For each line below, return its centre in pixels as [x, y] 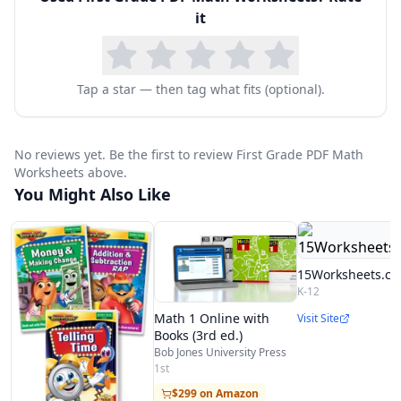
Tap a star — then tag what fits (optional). [200, 89]
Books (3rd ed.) [198, 335]
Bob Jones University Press [220, 352]
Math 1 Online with [212, 318]
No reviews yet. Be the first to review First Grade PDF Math [189, 154]
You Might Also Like [93, 194]
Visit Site [318, 318]
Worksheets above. [71, 172]
